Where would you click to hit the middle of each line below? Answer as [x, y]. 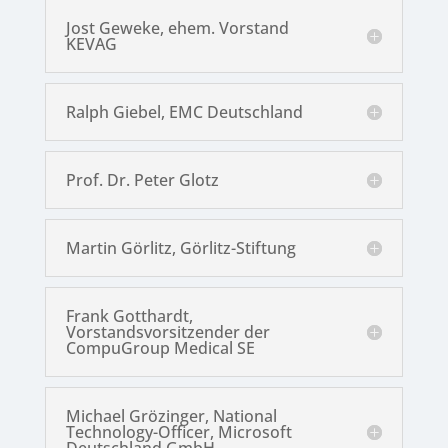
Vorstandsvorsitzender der [167, 332]
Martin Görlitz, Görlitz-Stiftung [180, 248]
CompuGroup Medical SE [160, 348]
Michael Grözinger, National [171, 416]
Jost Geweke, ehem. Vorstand [177, 28]
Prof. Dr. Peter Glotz [142, 180]
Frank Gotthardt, [129, 316]
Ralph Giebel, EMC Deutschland [184, 112]
